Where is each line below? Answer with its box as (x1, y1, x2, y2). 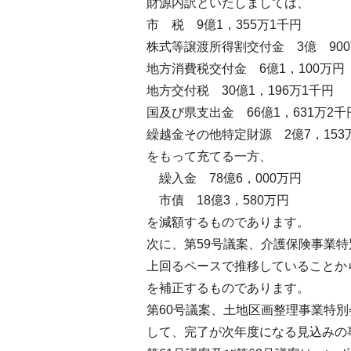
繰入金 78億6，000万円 (147, 172, 302, 185)
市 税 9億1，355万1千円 (147, 18, 302, 31)
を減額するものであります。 (147, 215, 309, 229)
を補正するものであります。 (147, 281, 309, 295)
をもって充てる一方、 (147, 150, 272, 163)
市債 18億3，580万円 (147, 194, 289, 207)
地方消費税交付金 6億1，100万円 (147, 62, 345, 75)
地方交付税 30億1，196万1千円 (147, 84, 334, 97)
